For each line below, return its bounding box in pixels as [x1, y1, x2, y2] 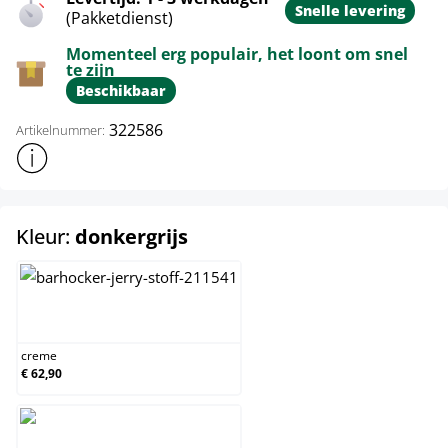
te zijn [66, 59, 115, 81]
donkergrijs [75, 223, 188, 250]
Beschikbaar [76, 81, 166, 100]
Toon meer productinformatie [15, 142, 214, 161]
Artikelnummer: [16, 120, 105, 139]
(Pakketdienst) [66, 7, 173, 29]
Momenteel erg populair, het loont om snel [66, 43, 408, 65]
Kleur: [16, 223, 75, 250]
